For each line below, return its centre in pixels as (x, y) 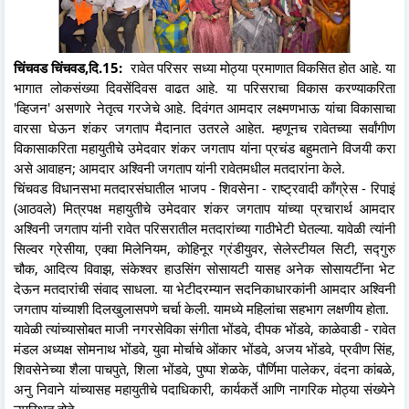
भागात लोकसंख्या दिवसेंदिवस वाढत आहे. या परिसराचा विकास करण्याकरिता (204, 88)
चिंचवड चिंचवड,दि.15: (70, 68)
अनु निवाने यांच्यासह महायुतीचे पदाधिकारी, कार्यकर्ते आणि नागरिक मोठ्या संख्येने (204, 389)
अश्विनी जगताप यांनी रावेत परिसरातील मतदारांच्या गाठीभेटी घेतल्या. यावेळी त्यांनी (204, 229)
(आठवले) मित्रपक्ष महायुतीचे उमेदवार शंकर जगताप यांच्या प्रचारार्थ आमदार (204, 209)
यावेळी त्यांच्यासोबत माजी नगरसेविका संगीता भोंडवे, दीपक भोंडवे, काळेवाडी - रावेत (204, 329)
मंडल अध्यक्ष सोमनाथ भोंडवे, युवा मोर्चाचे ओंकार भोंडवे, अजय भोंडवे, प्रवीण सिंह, (204, 349)
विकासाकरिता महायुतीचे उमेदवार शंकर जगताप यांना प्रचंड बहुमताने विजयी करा (204, 148)
